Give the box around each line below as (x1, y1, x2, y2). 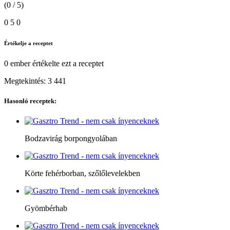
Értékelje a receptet (4, 40, 53, 46)
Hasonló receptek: (4, 97, 56, 105)
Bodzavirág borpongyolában (25, 134, 117, 143)
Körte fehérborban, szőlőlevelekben (25, 169, 140, 178)
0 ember (4, 59, 30, 68)
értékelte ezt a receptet (30, 59, 104, 68)
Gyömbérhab (25, 204, 67, 213)
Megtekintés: (4, 76, 48, 85)
